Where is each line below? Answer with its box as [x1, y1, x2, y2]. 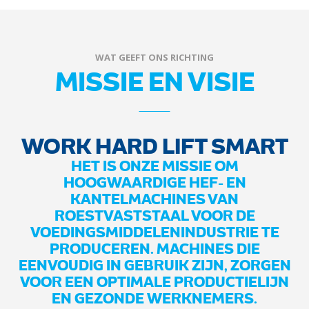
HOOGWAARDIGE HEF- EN [63, 174, 246, 190]
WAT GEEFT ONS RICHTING [95, 51, 214, 63]
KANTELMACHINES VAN [70, 190, 239, 207]
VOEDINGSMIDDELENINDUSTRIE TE [30, 223, 279, 240]
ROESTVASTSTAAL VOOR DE [54, 207, 255, 223]
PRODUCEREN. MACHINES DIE [49, 240, 260, 257]
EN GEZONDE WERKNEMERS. [52, 290, 257, 306]
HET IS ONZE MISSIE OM [70, 157, 239, 174]
